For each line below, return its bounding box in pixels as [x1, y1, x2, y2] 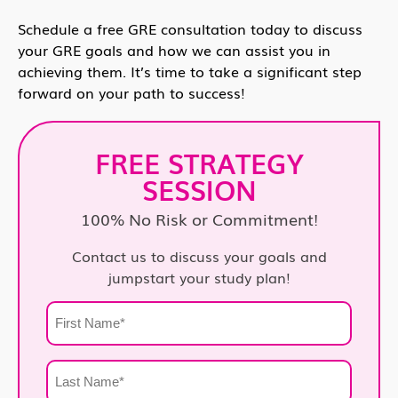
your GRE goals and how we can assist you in [18, 38, 330, 60]
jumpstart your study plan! [107, 266, 291, 288]
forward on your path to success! [18, 81, 245, 103]
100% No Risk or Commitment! [80, 206, 318, 230]
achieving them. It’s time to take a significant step [18, 60, 362, 82]
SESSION [141, 169, 257, 209]
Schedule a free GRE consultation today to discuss [18, 17, 362, 39]
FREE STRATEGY [94, 142, 304, 182]
